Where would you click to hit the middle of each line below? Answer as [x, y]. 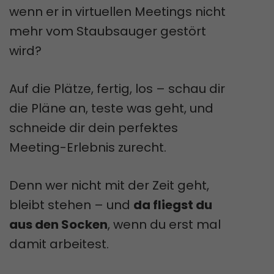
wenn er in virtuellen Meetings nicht [117, 11]
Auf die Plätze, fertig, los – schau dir [117, 88]
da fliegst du [173, 205]
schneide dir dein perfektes [94, 128]
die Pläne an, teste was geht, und [111, 108]
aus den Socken [58, 224]
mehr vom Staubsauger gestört [108, 31]
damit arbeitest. [59, 244]
